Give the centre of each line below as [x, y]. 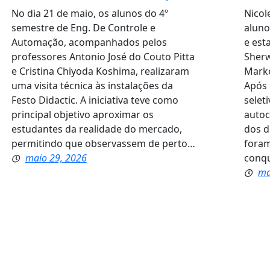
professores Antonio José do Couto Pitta [103, 56]
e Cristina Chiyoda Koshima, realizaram [100, 71]
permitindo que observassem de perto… [103, 143]
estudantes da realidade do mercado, [96, 129]
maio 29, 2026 [56, 158]
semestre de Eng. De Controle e [83, 27]
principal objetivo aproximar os [82, 114]
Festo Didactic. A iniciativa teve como [95, 100]
